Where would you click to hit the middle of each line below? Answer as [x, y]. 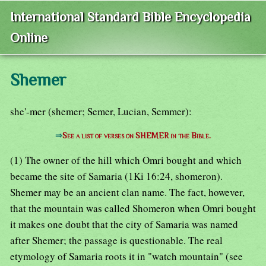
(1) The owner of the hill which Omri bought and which [126, 160]
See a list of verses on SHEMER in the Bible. [137, 136]
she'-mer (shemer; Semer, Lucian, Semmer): [101, 112]
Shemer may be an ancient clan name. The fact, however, [127, 192]
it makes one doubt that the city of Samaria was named [124, 224]
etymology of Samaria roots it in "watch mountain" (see [126, 256]
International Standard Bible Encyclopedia [130, 17]
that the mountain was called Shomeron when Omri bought [133, 208]
